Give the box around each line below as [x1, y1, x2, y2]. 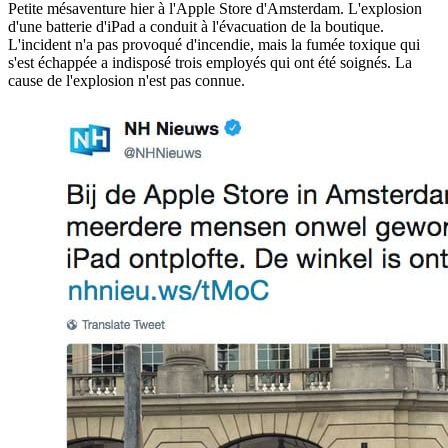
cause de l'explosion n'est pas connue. [8, 71, 245, 89]
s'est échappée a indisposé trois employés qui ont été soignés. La [8, 53, 412, 71]
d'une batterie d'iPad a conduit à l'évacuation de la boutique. [8, 17, 384, 35]
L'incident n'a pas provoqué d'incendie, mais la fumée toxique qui [8, 35, 420, 53]
